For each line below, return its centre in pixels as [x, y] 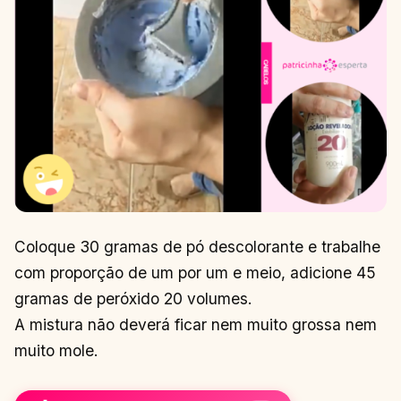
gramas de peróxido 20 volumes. [133, 298]
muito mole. [56, 350]
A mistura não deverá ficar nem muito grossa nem [196, 324]
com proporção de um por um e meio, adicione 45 [195, 272]
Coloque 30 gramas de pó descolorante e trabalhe [197, 246]
